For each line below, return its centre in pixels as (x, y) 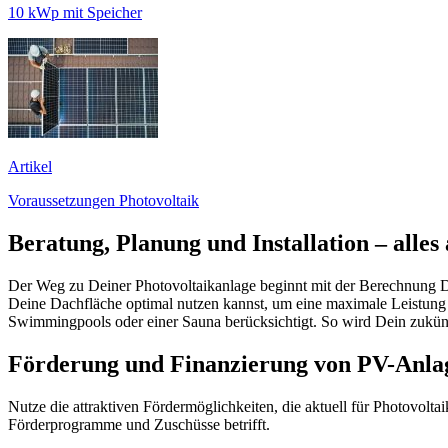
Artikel (30, 167)
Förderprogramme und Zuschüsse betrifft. (139, 425)
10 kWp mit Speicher (75, 13)
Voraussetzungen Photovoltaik (103, 201)
